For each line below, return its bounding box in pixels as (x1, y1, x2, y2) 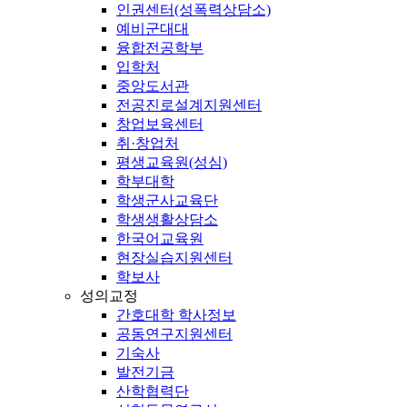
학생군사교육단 (116, 193, 218, 209)
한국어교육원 (116, 231, 203, 247)
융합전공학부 (116, 40, 203, 56)
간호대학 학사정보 (116, 307, 236, 323)
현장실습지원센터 (116, 250, 233, 266)
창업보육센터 (116, 116, 203, 133)
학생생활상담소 (116, 212, 218, 228)
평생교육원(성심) (116, 154, 227, 171)
